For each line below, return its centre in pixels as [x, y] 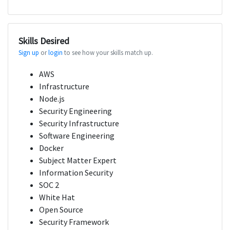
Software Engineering [77, 136]
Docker [51, 148]
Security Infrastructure [79, 123]
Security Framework [74, 222]
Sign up [29, 53]
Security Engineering [75, 111]
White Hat [57, 197]
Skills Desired [44, 41]
